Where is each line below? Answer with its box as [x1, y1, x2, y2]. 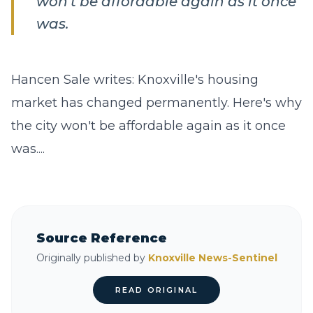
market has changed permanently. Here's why [11, 95, 302, 110]
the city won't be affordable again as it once [11, 118, 286, 133]
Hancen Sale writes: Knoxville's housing [11, 72, 259, 87]
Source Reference [36, 231, 167, 246]
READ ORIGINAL [115, 285, 198, 295]
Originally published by [36, 252, 148, 264]
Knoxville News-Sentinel [147, 252, 277, 264]
